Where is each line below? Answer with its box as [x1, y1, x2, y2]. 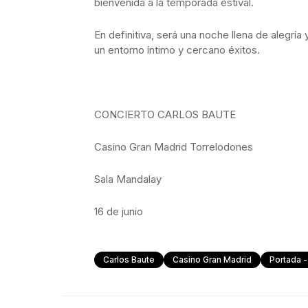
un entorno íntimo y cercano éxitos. [94, 43, 260, 56]
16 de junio [94, 205, 143, 218]
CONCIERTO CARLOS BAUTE [94, 108, 236, 121]
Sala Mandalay [94, 173, 162, 186]
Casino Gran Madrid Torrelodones [94, 140, 253, 153]
